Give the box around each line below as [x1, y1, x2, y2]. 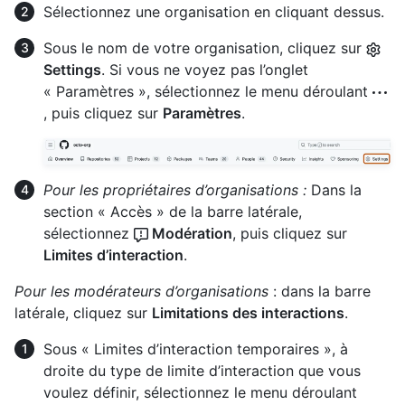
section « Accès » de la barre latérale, [43, 202, 302, 221]
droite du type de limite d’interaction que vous [43, 361, 361, 380]
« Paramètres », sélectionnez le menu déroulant [43, 82, 372, 101]
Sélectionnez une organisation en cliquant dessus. [43, 3, 384, 22]
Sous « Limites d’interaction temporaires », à [43, 339, 348, 358]
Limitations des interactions [152, 303, 344, 322]
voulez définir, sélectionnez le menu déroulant [43, 382, 357, 401]
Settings [43, 61, 101, 80]
